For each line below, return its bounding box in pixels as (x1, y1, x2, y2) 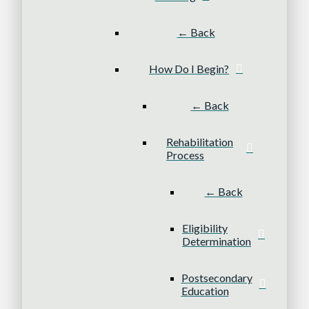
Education (181, 284, 229, 298)
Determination (182, 235, 251, 248)
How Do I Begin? (149, 62, 229, 76)
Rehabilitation (166, 135, 233, 149)
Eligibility (182, 221, 228, 235)
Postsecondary (181, 271, 252, 285)
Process (166, 148, 204, 162)
